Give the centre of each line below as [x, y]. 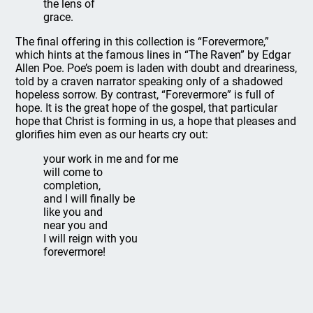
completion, [72, 185]
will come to [73, 172]
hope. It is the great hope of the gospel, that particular [147, 108]
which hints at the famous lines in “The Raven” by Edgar [153, 55]
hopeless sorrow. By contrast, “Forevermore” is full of [145, 95]
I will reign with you [91, 239]
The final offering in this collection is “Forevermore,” [143, 42]
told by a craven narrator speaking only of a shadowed [150, 81]
